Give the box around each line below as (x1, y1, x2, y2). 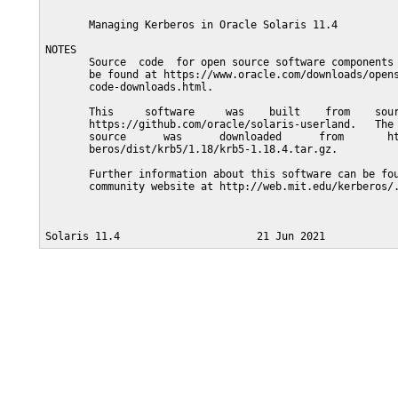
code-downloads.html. (45, 81, 213, 93)
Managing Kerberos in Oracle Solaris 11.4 (45, 19, 338, 31)
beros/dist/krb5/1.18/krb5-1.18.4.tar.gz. (45, 143, 338, 155)
